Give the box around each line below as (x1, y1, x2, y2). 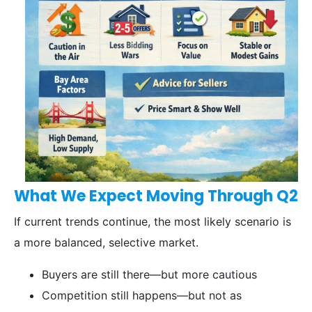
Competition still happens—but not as (42, 288, 242, 303)
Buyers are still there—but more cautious (42, 267, 257, 282)
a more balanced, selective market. (14, 235, 198, 250)
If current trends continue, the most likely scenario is (14, 214, 291, 229)
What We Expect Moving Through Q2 (14, 185, 298, 208)
